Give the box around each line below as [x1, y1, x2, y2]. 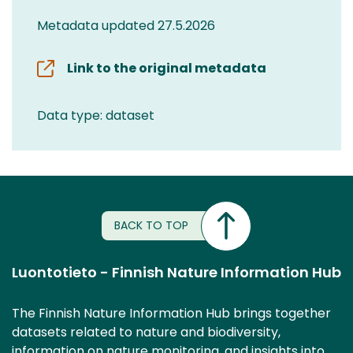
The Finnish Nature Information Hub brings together [12, 303, 331, 322]
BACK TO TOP [114, 217, 188, 234]
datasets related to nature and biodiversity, [12, 322, 281, 341]
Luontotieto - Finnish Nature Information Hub [12, 262, 341, 282]
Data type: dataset [37, 106, 154, 124]
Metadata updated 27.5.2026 [37, 16, 215, 35]
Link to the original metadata [67, 58, 266, 77]
